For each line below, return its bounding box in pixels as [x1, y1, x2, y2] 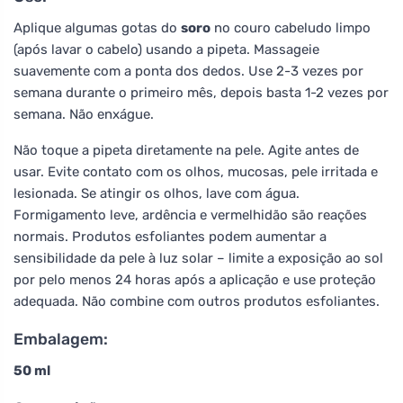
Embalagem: [13, 329, 108, 348]
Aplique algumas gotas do [13, 19, 181, 36]
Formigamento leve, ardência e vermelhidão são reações [13, 206, 367, 223]
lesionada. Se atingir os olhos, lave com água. [13, 184, 300, 201]
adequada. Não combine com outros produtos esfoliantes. [13, 292, 380, 309]
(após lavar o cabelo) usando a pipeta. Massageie [13, 40, 319, 58]
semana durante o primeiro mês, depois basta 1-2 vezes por [13, 84, 389, 101]
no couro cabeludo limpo [210, 19, 371, 36]
